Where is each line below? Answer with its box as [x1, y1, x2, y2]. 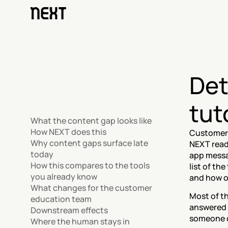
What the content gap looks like [31, 115, 152, 126]
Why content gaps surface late [31, 137, 148, 149]
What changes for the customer [31, 182, 152, 193]
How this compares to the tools [31, 160, 150, 171]
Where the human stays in [31, 216, 130, 227]
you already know [31, 171, 97, 182]
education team [31, 193, 92, 205]
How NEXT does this [31, 126, 106, 137]
